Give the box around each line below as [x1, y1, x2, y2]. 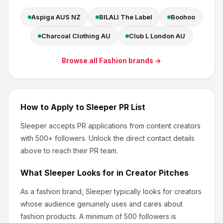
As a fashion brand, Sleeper [20, 187, 112, 196]
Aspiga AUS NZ [31, 13, 81, 21]
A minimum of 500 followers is [77, 212, 176, 221]
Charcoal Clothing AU [41, 32, 111, 40]
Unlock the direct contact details [89, 134, 195, 142]
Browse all [62, 57, 99, 65]
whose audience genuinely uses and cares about [20, 200, 183, 208]
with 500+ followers [20, 134, 85, 142]
